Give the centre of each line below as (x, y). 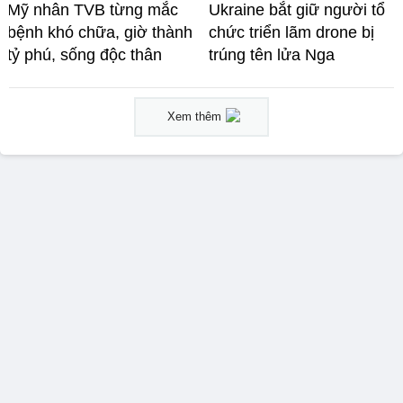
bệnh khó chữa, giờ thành (100, 32)
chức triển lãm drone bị (291, 32)
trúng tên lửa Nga (272, 54)
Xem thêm (194, 116)
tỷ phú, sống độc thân (85, 54)
